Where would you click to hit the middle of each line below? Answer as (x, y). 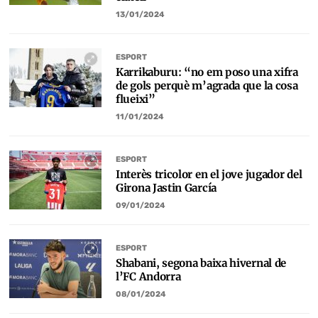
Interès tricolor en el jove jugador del (209, 174)
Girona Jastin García (166, 188)
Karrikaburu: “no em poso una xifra (207, 72)
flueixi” (136, 99)
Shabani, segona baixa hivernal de (201, 263)
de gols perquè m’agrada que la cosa (207, 86)
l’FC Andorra (148, 276)
